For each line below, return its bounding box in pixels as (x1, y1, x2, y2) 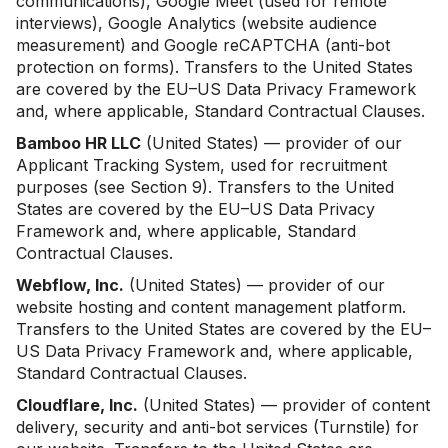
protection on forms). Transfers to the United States (16, 57, 413, 77)
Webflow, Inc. (16, 275, 124, 295)
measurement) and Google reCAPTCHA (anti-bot (16, 35, 390, 55)
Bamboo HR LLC (16, 133, 141, 153)
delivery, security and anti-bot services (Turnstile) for (16, 417, 419, 437)
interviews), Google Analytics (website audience (16, 13, 377, 33)
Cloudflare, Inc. (16, 395, 138, 415)
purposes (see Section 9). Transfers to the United (16, 177, 394, 197)
